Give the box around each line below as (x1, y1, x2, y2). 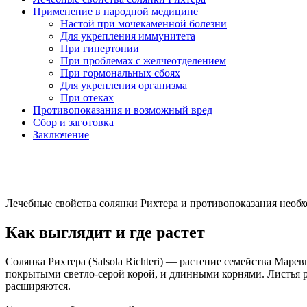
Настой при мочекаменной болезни (60, 17, 227, 29)
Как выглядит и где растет (5, 223, 205, 241)
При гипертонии (60, 42, 139, 54)
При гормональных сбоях (60, 66, 180, 79)
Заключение (33, 128, 89, 140)
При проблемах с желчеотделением (60, 54, 226, 66)
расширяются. (5, 280, 71, 292)
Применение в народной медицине (33, 5, 198, 17)
